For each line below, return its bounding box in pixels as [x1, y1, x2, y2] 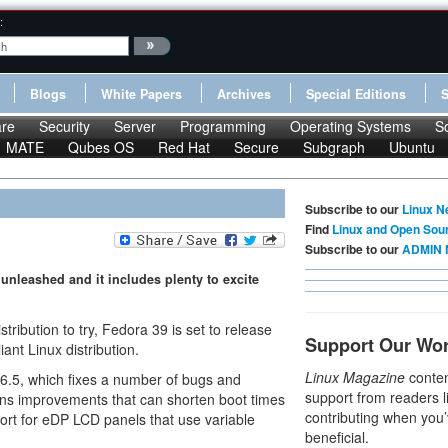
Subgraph [303, 137, 365, 157]
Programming [180, 116, 266, 136]
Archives [217, 85, 271, 103]
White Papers [101, 85, 182, 103]
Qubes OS [68, 137, 134, 157]
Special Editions [306, 85, 406, 103]
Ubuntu [389, 137, 435, 157]
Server [114, 116, 156, 136]
